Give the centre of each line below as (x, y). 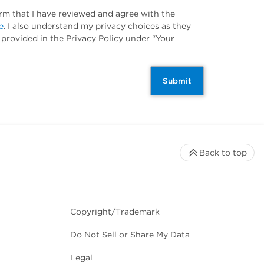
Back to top (223, 153)
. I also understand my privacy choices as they (97, 26)
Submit (177, 81)
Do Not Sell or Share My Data (130, 235)
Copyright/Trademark (115, 212)
